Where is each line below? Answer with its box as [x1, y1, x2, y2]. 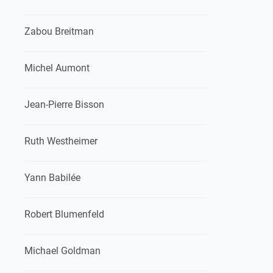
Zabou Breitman [24, 26, 94, 37]
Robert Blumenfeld [24, 208, 104, 220]
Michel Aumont [24, 62, 90, 74]
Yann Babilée [24, 172, 80, 183]
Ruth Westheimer [24, 135, 97, 147]
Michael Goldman [24, 245, 101, 257]
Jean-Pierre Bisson [24, 99, 104, 110]
